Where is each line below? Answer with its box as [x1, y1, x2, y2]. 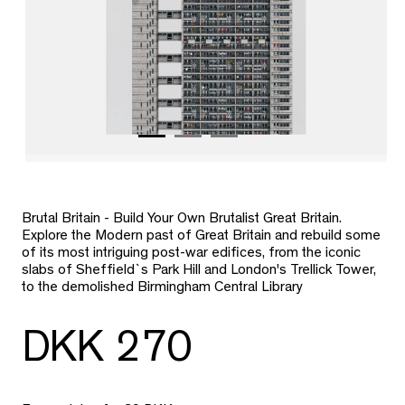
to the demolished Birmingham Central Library [22, 281, 303, 297]
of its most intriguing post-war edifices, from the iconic [22, 247, 361, 262]
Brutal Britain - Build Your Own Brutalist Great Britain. [22, 212, 342, 228]
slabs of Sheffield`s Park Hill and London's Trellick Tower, [22, 264, 376, 279]
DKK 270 [22, 331, 192, 375]
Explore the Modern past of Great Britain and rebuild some [22, 230, 381, 245]
